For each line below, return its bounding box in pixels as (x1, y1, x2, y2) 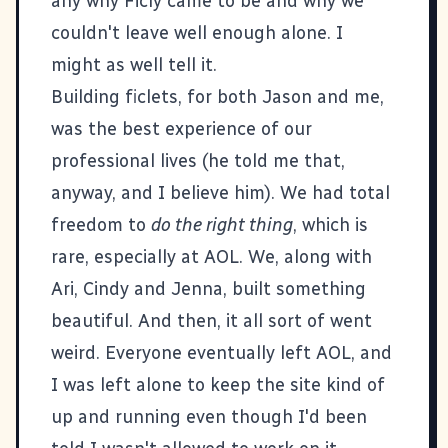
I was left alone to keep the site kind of (51, 373, 385, 396)
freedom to (51, 213, 151, 236)
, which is (293, 213, 368, 236)
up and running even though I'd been (51, 405, 367, 428)
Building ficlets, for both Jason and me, (51, 85, 384, 108)
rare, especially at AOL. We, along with (51, 245, 372, 268)
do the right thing (151, 213, 293, 236)
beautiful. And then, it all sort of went (51, 309, 372, 332)
